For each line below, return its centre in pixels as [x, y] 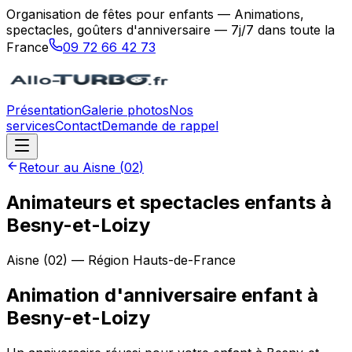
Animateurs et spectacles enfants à [169, 202]
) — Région [98, 260]
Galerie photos [125, 110]
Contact [78, 126]
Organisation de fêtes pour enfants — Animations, [155, 14]
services [31, 126]
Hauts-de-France [184, 260]
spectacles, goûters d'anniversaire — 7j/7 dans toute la [170, 30]
